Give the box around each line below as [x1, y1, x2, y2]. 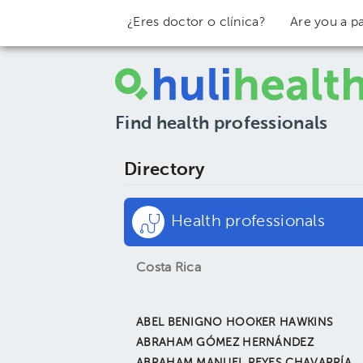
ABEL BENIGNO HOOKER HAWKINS [136, 317, 334, 328]
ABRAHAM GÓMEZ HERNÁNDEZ [136, 337, 314, 348]
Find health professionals [115, 115, 328, 133]
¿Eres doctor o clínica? [127, 16, 266, 29]
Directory [124, 161, 205, 179]
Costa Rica [136, 262, 202, 275]
